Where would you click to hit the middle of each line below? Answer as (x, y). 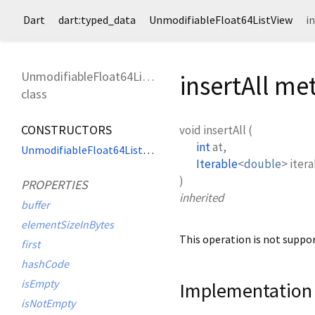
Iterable (217, 163)
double (263, 163)
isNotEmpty (48, 303)
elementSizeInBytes (67, 224)
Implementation (246, 290)
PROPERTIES (54, 185)
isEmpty (40, 283)
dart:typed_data (97, 20)
